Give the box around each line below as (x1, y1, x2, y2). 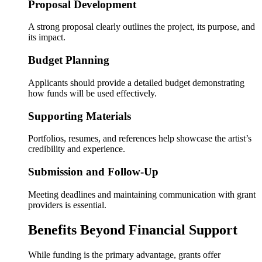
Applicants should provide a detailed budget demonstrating (28, 77, 244, 88)
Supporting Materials (28, 109, 131, 122)
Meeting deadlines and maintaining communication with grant (28, 189, 256, 199)
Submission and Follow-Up (28, 166, 158, 178)
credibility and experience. (28, 144, 125, 154)
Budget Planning (28, 54, 109, 67)
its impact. (28, 32, 65, 43)
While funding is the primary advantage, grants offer (28, 249, 220, 260)
